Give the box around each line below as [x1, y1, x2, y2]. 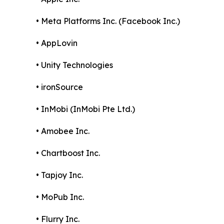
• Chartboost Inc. [36, 148, 100, 158]
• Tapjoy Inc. [36, 170, 83, 180]
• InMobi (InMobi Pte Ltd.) [36, 104, 135, 114]
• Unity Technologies [36, 60, 113, 70]
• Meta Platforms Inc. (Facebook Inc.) [36, 16, 180, 26]
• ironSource [36, 82, 83, 92]
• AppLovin [36, 38, 77, 48]
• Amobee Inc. [36, 126, 89, 136]
